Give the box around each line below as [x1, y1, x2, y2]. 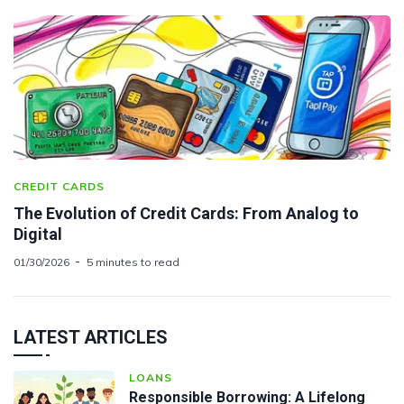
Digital [14, 224, 62, 243]
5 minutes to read [87, 254, 179, 269]
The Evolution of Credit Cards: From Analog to [14, 203, 359, 223]
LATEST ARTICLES [14, 326, 168, 348]
